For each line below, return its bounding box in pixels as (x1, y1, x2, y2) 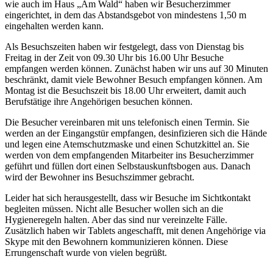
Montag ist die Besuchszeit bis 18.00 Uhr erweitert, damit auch (5, 85, 246, 96)
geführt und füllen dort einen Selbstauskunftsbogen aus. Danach (5, 160, 250, 171)
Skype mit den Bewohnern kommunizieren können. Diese (5, 236, 228, 247)
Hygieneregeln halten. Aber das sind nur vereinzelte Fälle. (5, 214, 227, 225)
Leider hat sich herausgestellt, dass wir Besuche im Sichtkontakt (5, 192, 250, 203)
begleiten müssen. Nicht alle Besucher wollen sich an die (5, 203, 223, 214)
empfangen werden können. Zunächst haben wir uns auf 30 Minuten (5, 63, 268, 74)
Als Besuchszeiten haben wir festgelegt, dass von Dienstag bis (5, 41, 244, 52)
